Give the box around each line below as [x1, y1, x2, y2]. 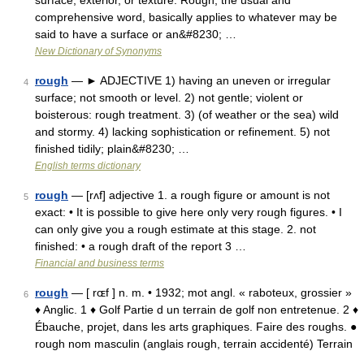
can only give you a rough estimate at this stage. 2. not [35, 223, 316, 236]
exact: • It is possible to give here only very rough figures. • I [35, 206, 342, 219]
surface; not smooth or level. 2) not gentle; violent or [35, 91, 303, 104]
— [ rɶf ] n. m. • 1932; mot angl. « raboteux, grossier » [68, 286, 352, 299]
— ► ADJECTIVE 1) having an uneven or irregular [68, 74, 331, 87]
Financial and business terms [35, 258, 164, 269]
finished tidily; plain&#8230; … [35, 142, 189, 155]
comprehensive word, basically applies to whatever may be [35, 11, 337, 24]
